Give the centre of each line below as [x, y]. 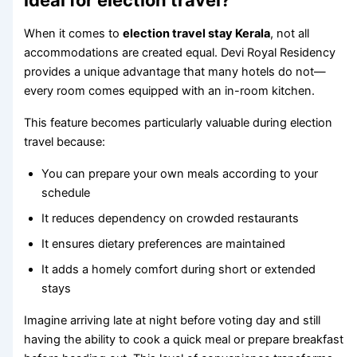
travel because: [65, 142]
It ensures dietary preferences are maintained [164, 244]
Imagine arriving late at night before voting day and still [173, 321]
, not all [290, 34]
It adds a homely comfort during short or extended [179, 270]
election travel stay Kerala [197, 34]
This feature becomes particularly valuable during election [178, 123]
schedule [66, 193]
